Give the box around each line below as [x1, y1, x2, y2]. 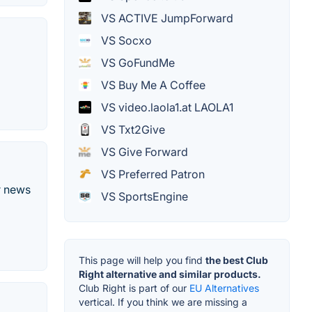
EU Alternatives [189, 282, 259, 295]
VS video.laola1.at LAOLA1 [98, 100, 233, 115]
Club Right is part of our [79, 282, 189, 295]
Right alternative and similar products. [79, 268, 261, 281]
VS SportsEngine [98, 189, 188, 204]
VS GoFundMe [98, 56, 175, 70]
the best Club [205, 254, 268, 267]
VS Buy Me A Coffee [98, 78, 205, 93]
